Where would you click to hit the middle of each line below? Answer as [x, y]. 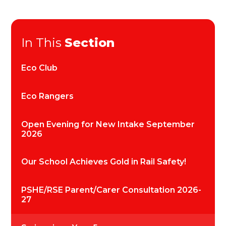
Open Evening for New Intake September [108, 124]
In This [43, 43]
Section [90, 43]
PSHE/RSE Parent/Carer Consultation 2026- [111, 190]
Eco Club [40, 68]
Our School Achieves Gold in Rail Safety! [104, 162]
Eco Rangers [48, 96]
